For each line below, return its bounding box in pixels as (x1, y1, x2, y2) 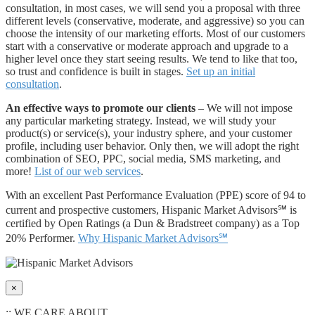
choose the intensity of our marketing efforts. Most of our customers (6, 27, 305, 40)
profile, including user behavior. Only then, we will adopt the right (6, 140, 299, 153)
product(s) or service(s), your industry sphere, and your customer (6, 127, 292, 140)
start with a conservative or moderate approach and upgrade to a (6, 40, 288, 53)
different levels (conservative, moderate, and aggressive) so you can (6, 15, 304, 27)
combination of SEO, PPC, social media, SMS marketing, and (6, 153, 281, 165)
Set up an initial (186, 65, 255, 78)
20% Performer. (6, 232, 78, 245)
